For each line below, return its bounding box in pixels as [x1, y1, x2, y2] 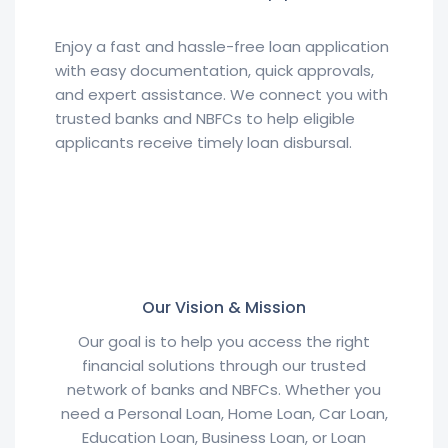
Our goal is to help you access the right [78, 331, 370, 352]
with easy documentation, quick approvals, [55, 60, 374, 81]
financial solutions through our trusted [82, 355, 366, 376]
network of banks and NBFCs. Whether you [67, 379, 381, 400]
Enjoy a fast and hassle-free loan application [55, 36, 389, 57]
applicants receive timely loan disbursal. [55, 132, 352, 153]
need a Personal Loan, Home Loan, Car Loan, [60, 403, 388, 424]
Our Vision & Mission [142, 296, 306, 319]
